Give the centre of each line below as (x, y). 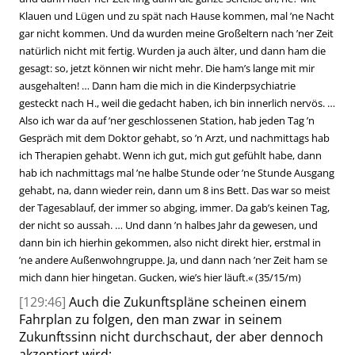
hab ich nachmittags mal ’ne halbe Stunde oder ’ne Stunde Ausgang (177, 172)
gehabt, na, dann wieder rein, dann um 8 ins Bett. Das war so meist (175, 190)
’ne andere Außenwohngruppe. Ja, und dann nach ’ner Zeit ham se (173, 260)
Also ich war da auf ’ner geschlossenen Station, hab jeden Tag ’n (167, 120)
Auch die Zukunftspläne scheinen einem (188, 302)
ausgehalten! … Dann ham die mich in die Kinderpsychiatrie (157, 85)
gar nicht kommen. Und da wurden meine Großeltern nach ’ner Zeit (176, 33)
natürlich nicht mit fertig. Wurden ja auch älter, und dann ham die (172, 50)
